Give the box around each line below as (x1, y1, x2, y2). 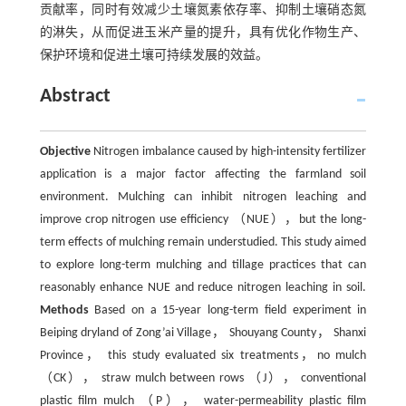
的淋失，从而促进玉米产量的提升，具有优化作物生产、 (39, 26, 367, 40)
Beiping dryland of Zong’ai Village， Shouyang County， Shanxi (39, 326, 367, 340)
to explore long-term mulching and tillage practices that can (39, 258, 367, 272)
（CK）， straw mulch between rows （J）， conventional (39, 372, 367, 385)
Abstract (39, 86, 111, 107)
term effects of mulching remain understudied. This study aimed (39, 236, 367, 249)
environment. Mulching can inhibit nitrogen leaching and (39, 190, 367, 204)
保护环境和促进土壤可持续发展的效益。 (39, 49, 268, 63)
